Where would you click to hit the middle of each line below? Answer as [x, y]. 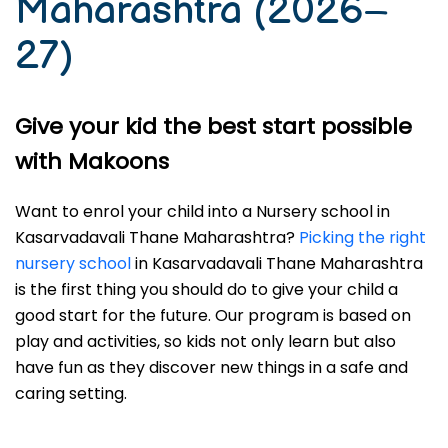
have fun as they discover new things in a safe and [211, 367]
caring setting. [71, 393]
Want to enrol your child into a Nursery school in [202, 211]
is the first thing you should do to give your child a [206, 289]
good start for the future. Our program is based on [213, 315]
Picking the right [362, 237]
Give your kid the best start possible [213, 126]
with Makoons [92, 161]
